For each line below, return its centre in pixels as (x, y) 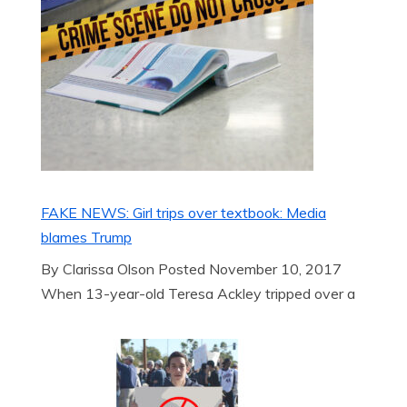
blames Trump (86, 237)
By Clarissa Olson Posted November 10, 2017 (191, 269)
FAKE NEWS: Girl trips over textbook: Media (184, 213)
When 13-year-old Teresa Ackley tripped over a (198, 293)
